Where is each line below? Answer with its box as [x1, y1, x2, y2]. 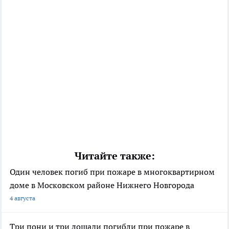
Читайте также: [74, 149, 155, 163]
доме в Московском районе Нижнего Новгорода [10, 180, 194, 191]
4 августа [10, 194, 35, 202]
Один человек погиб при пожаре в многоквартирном [10, 167, 215, 177]
